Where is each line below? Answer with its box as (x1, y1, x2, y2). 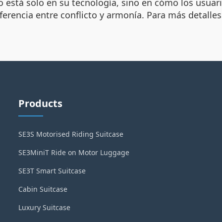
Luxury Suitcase (18, 202, 71, 212)
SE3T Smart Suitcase (18, 166, 86, 175)
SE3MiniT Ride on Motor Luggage (18, 147, 130, 157)
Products (18, 96, 63, 110)
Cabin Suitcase (18, 184, 68, 194)
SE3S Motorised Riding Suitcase (18, 129, 124, 139)
